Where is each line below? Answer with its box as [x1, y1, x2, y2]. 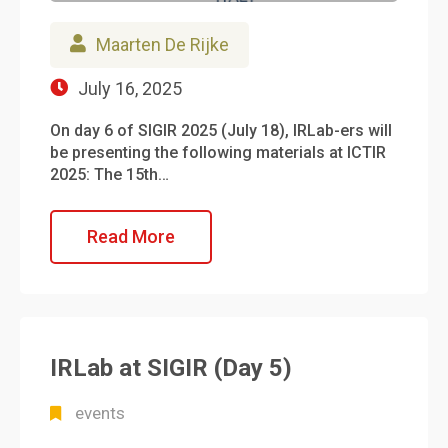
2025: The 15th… [50, 165, 169, 184]
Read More [87, 226, 175, 247]
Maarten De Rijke [96, 34, 229, 55]
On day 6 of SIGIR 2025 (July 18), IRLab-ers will [50, 121, 392, 140]
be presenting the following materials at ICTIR [50, 143, 386, 162]
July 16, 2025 [78, 78, 182, 99]
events [75, 402, 125, 423]
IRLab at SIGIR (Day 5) [50, 353, 292, 382]
